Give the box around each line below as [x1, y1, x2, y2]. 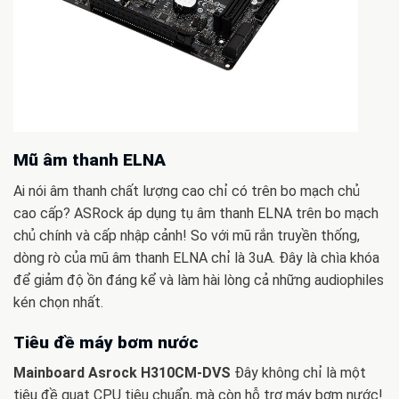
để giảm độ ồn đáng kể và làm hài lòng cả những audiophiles [13, 272, 384, 289]
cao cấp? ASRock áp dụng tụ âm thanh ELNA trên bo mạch [13, 205, 379, 223]
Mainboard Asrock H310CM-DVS [13, 364, 234, 382]
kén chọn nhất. [13, 294, 103, 312]
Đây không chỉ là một [234, 364, 366, 382]
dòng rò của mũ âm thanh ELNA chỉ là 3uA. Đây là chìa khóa [13, 249, 379, 267]
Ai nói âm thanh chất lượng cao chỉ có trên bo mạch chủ [13, 183, 360, 200]
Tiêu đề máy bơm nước [13, 331, 199, 353]
